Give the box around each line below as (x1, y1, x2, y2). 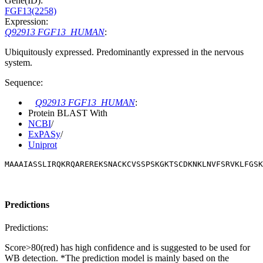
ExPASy (28, 129, 60, 140)
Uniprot (28, 140, 57, 150)
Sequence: (5, 77, 43, 88)
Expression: (5, 16, 48, 27)
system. (5, 58, 32, 68)
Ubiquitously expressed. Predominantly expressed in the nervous (5, 47, 244, 58)
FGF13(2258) (5, 6, 56, 16)
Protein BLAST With (28, 108, 107, 119)
